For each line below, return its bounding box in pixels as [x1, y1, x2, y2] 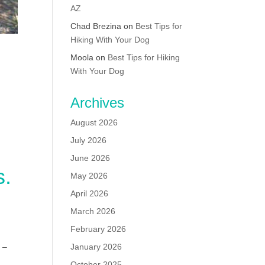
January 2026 [70, 241, 122, 251]
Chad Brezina [70, 21, 122, 31]
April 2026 [70, 188, 109, 198]
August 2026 [70, 117, 118, 127]
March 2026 [70, 206, 116, 216]
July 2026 [70, 135, 107, 145]
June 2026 [70, 153, 111, 163]
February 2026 [70, 224, 127, 234]
